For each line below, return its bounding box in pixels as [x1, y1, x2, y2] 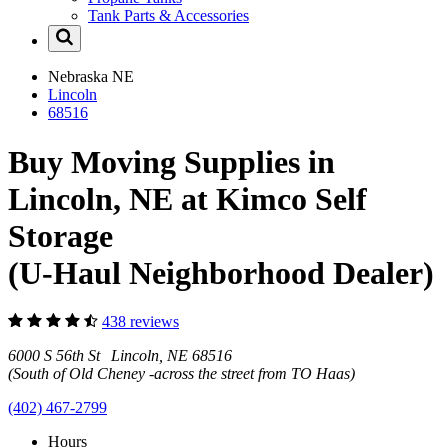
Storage [8, 217, 113, 254]
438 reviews [102, 313, 179, 331]
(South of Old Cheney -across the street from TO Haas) [8, 365, 355, 383]
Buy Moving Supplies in [8, 143, 335, 180]
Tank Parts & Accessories [88, 7, 249, 25]
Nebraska [48, 68, 112, 86]
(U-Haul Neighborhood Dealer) [8, 254, 434, 291]
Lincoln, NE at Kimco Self [8, 180, 367, 217]
